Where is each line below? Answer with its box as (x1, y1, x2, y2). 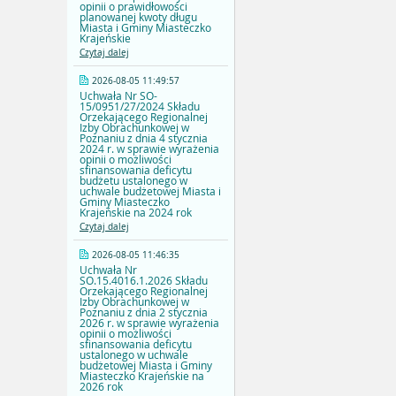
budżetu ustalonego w (80, 173, 187, 188)
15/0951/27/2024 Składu (80, 99, 200, 114)
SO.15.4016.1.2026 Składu (80, 273, 208, 288)
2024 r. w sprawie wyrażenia (80, 141, 219, 156)
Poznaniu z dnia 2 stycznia (80, 305, 208, 320)
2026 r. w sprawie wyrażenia (80, 316, 219, 331)
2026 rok (80, 379, 123, 394)
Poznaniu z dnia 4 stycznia (80, 131, 208, 146)
